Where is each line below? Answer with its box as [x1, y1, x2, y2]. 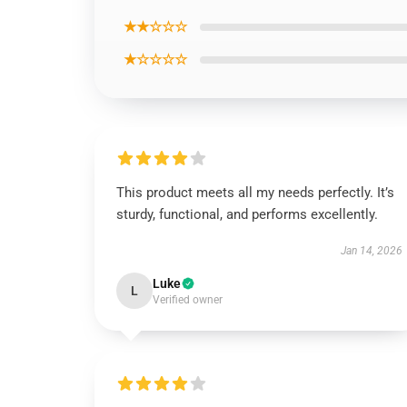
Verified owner [153, 293, 223, 306]
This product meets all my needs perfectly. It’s [116, 184, 394, 201]
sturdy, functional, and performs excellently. [116, 206, 378, 223]
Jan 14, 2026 [340, 244, 402, 257]
